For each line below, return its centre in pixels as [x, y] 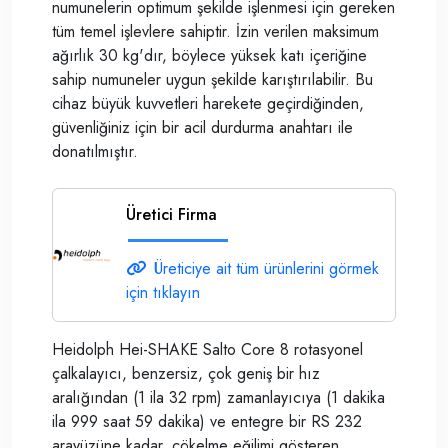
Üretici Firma [171, 214]
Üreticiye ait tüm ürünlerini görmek [266, 268]
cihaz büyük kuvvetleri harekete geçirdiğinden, [208, 103]
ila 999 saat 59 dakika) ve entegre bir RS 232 [207, 421]
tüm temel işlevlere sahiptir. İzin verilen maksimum [215, 31]
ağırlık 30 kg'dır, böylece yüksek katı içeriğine [209, 55]
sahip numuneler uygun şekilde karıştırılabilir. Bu [212, 79]
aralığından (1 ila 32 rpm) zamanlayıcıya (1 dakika [218, 397]
